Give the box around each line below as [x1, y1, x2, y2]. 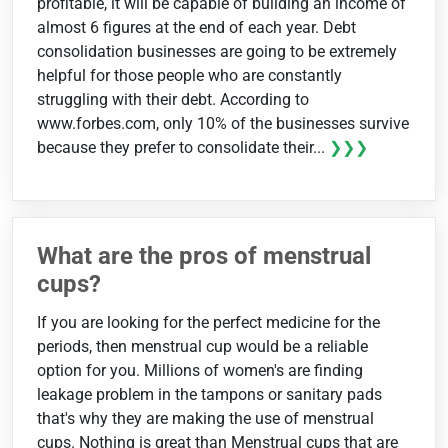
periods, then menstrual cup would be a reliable [37, 337, 368, 356]
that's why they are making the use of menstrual [37, 409, 374, 428]
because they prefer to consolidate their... [37, 138, 329, 158]
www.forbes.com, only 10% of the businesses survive [37, 114, 409, 134]
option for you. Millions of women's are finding [37, 361, 363, 380]
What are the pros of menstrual [37, 242, 371, 271]
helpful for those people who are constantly [37, 66, 342, 86]
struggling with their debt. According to [37, 90, 309, 110]
